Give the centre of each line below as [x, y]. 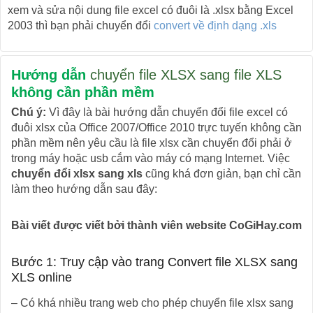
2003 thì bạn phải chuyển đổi [81, 25]
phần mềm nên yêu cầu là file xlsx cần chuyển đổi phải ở [152, 143]
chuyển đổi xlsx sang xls [77, 173]
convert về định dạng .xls [215, 25]
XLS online [42, 277]
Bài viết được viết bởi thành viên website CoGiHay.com [156, 225]
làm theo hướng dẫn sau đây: [84, 189]
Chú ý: [29, 112]
